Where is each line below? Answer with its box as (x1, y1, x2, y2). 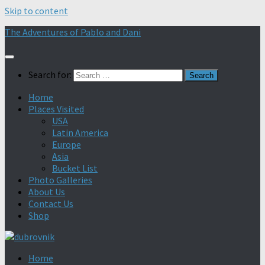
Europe (52, 138, 81, 150)
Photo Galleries (28, 174, 92, 186)
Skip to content (5, 5, 68, 17)
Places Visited (28, 103, 84, 115)
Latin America (52, 127, 108, 138)
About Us (28, 186, 65, 198)
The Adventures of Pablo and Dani (5, 26, 141, 38)
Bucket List (52, 162, 98, 174)
